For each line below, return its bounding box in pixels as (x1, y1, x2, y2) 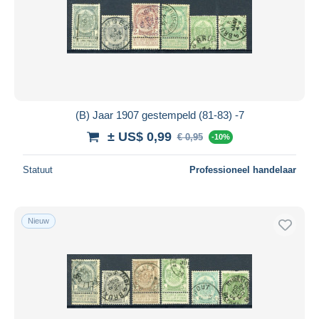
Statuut (23, 164, 53, 175)
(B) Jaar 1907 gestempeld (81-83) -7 (75, 108, 244, 121)
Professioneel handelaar (189, 164, 296, 175)
